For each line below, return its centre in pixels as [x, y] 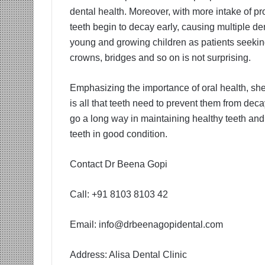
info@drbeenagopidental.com [161, 224]
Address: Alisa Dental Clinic [128, 255]
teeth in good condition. [119, 134]
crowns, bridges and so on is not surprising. [160, 58]
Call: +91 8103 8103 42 [119, 194]
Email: [84, 224]
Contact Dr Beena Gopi [119, 164]
